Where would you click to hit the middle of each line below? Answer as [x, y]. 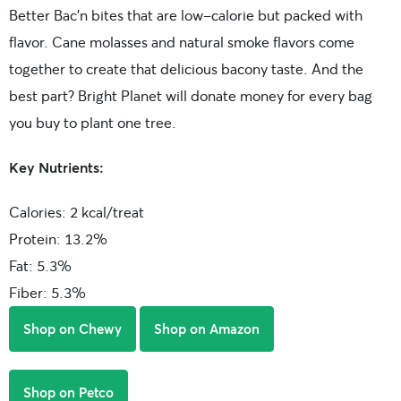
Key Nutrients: [56, 166]
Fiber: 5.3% [47, 292]
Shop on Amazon [207, 328]
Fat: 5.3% [40, 265]
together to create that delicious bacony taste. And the [186, 68]
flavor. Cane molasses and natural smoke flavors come [182, 41]
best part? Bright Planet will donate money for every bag [191, 95]
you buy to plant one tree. [93, 122]
